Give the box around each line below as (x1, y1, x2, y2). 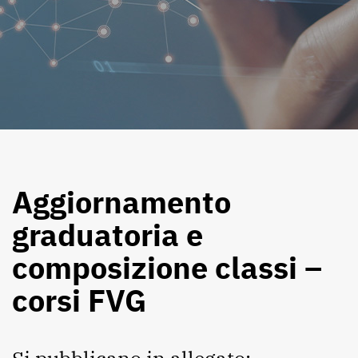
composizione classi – (12, 248, 322, 287)
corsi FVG (12, 280, 146, 320)
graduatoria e (12, 215, 203, 254)
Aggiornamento (12, 182, 231, 221)
